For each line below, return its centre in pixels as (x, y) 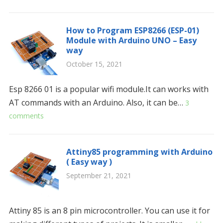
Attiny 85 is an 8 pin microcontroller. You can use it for (109, 211)
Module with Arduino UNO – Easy (131, 40)
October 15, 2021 (94, 64)
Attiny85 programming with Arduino (139, 152)
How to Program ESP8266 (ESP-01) (132, 30)
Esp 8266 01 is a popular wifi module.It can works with (109, 89)
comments (26, 116)
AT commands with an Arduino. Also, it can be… (97, 103)
